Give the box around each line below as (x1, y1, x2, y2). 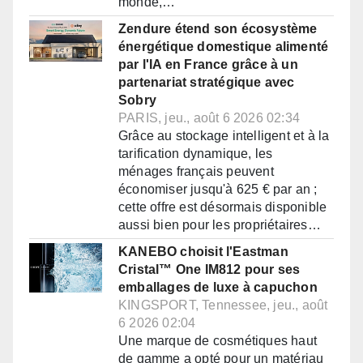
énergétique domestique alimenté (118, 40, 329, 54)
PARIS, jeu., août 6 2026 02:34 (118, 111, 300, 126)
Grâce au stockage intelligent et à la (118, 129, 330, 143)
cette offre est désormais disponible (118, 200, 327, 215)
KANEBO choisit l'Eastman (118, 245, 288, 259)
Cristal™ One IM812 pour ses (118, 263, 301, 277)
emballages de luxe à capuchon (118, 280, 318, 295)
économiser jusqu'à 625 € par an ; (118, 182, 318, 197)
